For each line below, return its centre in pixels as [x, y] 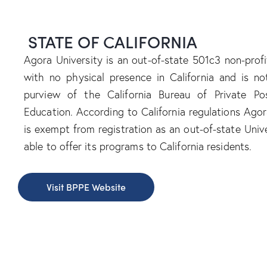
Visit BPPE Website [86, 187]
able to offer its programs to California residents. [138, 146]
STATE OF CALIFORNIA [113, 41]
